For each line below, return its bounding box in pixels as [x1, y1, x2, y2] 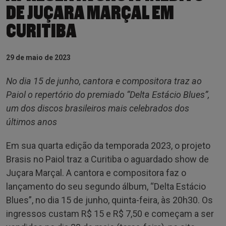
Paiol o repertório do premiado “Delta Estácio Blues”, [6, 89, 209, 100]
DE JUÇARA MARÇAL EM [6, 3, 174, 23]
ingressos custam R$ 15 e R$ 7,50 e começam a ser [6, 208, 214, 219]
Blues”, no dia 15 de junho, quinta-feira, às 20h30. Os [6, 194, 213, 205]
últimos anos [6, 116, 59, 127]
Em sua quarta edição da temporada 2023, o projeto [6, 140, 210, 151]
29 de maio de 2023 [6, 53, 71, 62]
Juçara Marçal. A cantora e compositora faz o [6, 167, 186, 178]
